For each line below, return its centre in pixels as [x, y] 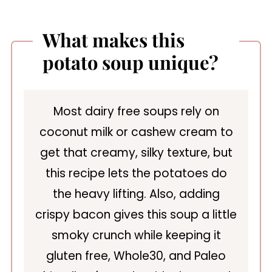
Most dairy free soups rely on [136, 111]
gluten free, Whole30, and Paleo [136, 256]
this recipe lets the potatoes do [136, 173]
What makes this [113, 40]
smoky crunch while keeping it [136, 235]
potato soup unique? [130, 63]
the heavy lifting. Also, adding [136, 194]
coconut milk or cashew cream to [136, 132]
